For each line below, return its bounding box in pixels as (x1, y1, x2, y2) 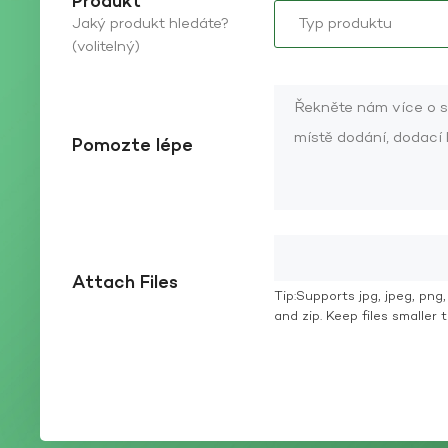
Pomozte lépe (71, 134, 193, 160)
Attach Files (71, 270, 178, 296)
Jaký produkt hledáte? (71, 14, 229, 35)
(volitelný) (71, 37, 140, 58)
